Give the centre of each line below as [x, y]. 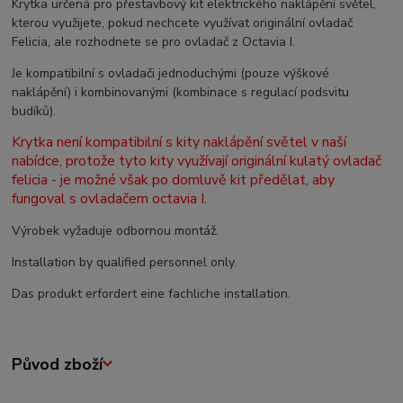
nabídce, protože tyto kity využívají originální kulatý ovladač [197, 161]
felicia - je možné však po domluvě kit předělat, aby [174, 179]
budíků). [34, 111]
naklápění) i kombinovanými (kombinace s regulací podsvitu [181, 92]
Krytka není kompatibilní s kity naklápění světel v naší [179, 142]
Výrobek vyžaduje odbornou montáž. [116, 230]
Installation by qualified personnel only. [125, 262]
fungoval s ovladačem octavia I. [110, 198]
